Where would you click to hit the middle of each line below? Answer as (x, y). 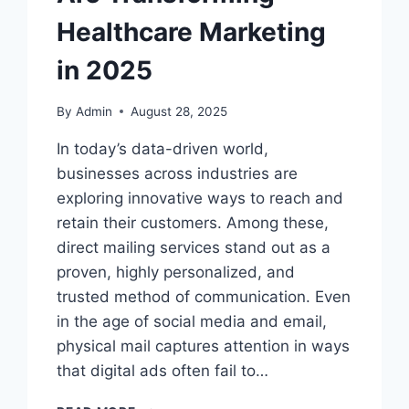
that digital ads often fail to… (163, 370)
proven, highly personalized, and (176, 272)
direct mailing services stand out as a (194, 247)
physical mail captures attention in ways (204, 346)
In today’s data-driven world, (163, 148)
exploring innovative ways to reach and (200, 198)
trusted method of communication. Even (204, 296)
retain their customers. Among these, (193, 222)
